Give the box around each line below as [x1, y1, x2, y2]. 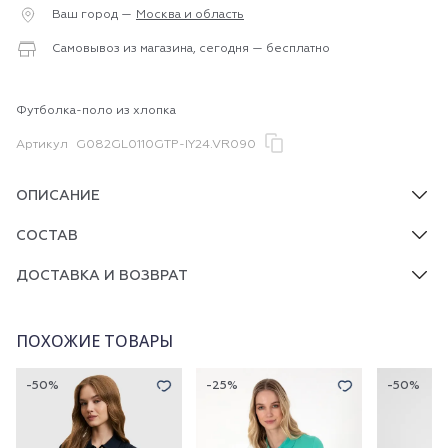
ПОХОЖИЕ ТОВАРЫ [16, 330, 173, 352]
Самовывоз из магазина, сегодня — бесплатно [52, 43, 330, 55]
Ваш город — [52, 9, 132, 21]
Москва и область [136, 9, 244, 21]
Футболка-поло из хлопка [16, 105, 176, 117]
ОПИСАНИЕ [16, 189, 100, 203]
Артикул [16, 139, 68, 151]
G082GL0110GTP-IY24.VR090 [76, 139, 256, 151]
